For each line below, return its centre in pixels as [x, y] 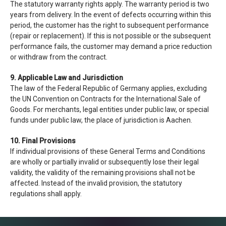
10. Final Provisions [43, 141]
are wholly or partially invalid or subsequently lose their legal [104, 162]
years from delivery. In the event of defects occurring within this [111, 15]
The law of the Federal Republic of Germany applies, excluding [108, 88]
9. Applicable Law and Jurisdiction [67, 78]
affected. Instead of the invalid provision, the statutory [96, 183]
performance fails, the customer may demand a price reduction [111, 46]
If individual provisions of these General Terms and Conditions [108, 151]
